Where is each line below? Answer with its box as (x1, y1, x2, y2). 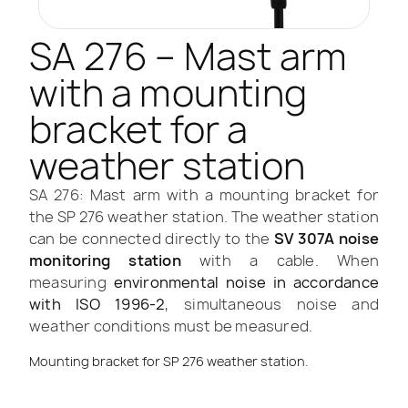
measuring (29, 272, 114, 293)
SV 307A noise (273, 229, 379, 250)
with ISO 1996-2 (29, 294, 166, 315)
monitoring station (29, 250, 200, 271)
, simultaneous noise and (165, 294, 379, 315)
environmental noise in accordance (113, 272, 380, 293)
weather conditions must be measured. (29, 316, 313, 337)
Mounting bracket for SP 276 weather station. (29, 352, 308, 371)
